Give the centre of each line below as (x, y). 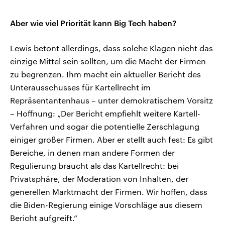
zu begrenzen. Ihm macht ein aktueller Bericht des (105, 74)
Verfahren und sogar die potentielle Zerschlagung (105, 126)
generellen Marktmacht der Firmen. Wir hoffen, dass (109, 191)
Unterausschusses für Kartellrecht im (80, 87)
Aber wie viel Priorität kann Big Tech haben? (93, 23)
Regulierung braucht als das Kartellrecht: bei (94, 165)
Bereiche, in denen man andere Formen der (92, 152)
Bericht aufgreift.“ (44, 217)
